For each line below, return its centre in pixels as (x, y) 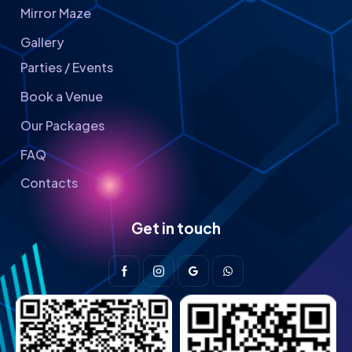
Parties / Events (67, 68)
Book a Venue (62, 97)
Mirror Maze (56, 13)
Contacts (49, 183)
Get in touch (176, 228)
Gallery (42, 42)
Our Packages (63, 125)
